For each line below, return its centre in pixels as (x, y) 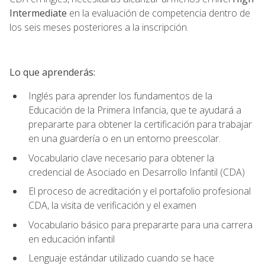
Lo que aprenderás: (52, 72)
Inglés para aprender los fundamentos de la (120, 96)
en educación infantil (72, 239)
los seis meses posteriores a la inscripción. (99, 27)
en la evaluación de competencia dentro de (159, 13)
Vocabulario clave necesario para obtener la (121, 158)
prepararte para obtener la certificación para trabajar (140, 124)
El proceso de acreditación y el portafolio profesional (140, 191)
